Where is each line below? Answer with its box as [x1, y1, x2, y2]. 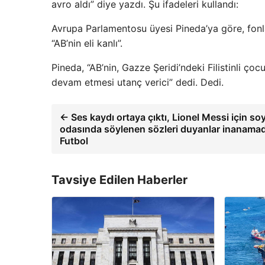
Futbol [60, 134, 88, 147]
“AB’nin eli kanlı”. [51, 37, 122, 49]
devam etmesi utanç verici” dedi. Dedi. [51, 76, 224, 88]
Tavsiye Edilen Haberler [51, 172, 188, 187]
